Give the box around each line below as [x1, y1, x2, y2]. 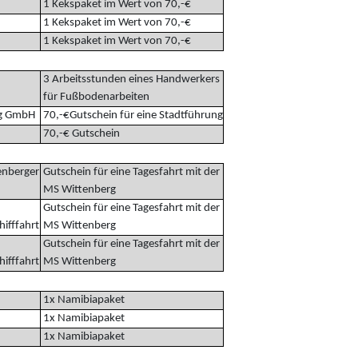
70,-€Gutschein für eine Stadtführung [40, 109, 223, 121]
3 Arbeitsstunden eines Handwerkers [40, 73, 220, 86]
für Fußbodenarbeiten [40, 90, 149, 103]
